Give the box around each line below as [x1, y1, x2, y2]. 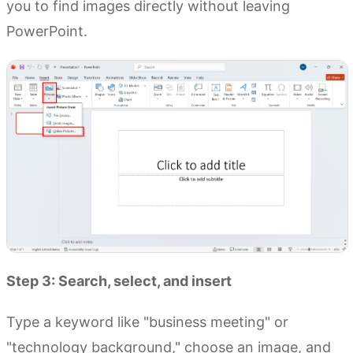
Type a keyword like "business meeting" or [6, 314, 288, 331]
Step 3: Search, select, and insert [6, 273, 232, 290]
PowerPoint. [6, 23, 87, 40]
